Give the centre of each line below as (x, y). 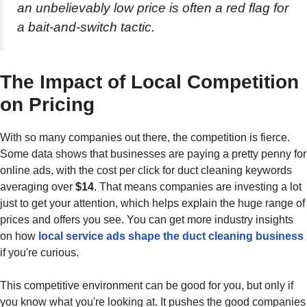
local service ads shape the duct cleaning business (171, 236)
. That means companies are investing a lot (198, 186)
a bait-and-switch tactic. (86, 27)
